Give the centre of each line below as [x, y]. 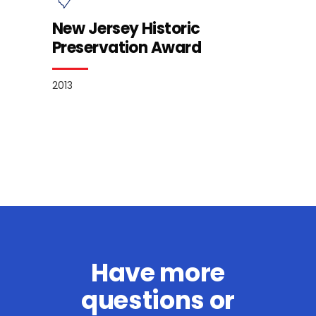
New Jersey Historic [126, 29]
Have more [158, 273]
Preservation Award [127, 48]
